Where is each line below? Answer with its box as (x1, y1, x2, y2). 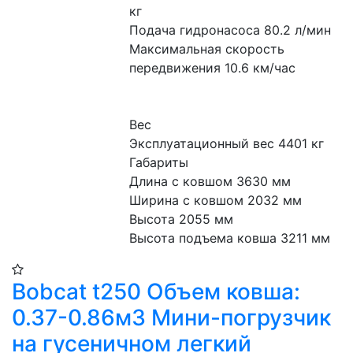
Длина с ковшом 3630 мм (129, 173, 292, 189)
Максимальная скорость (129, 41, 285, 57)
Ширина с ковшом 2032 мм (129, 192, 303, 208)
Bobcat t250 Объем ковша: (12, 278, 300, 305)
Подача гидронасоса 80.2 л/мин (129, 22, 332, 38)
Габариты (129, 154, 189, 170)
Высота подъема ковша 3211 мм (129, 230, 331, 246)
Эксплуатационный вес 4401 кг (129, 136, 325, 151)
